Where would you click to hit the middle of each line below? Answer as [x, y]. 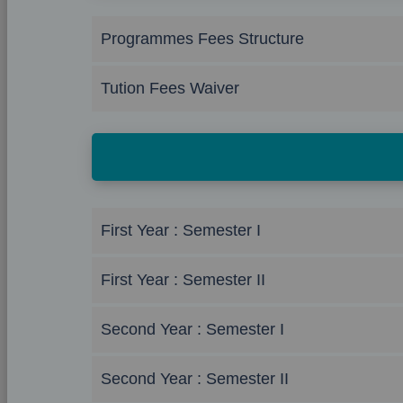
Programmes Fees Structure [202, 39]
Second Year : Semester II [195, 379]
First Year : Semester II [183, 280]
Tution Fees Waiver [170, 88]
